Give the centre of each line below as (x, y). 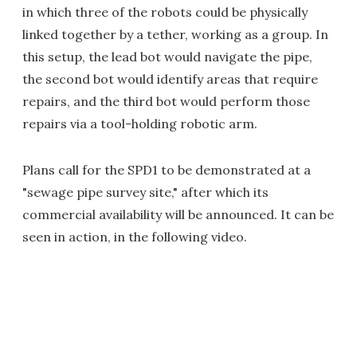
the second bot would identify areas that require (170, 79)
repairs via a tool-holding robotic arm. (140, 124)
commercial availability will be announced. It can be (178, 215)
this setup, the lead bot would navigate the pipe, (167, 57)
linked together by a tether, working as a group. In (175, 35)
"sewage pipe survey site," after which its (145, 192)
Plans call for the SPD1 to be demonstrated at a (167, 170)
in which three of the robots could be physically (165, 12)
